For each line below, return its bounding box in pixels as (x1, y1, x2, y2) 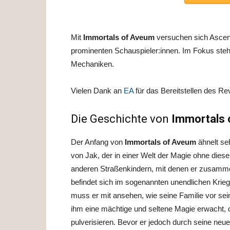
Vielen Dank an (71, 86, 124, 95)
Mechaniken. (71, 59, 114, 68)
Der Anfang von (71, 137, 125, 146)
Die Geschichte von (71, 112, 171, 125)
